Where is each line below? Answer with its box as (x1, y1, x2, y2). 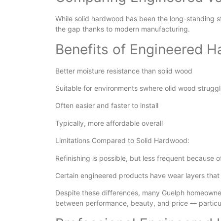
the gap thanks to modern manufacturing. (55, 25, 190, 34)
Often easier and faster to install (55, 101, 158, 110)
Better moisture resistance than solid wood (55, 66, 192, 75)
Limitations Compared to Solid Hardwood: (55, 136, 189, 145)
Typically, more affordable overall (55, 118, 163, 127)
